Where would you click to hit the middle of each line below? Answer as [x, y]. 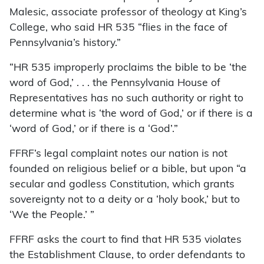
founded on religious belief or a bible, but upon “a [128, 170]
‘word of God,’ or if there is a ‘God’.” [94, 130]
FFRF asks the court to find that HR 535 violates [126, 240]
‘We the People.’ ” [52, 216]
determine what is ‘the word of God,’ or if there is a [131, 114]
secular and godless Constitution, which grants [122, 185]
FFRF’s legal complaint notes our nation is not [118, 154]
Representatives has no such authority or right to [126, 99]
